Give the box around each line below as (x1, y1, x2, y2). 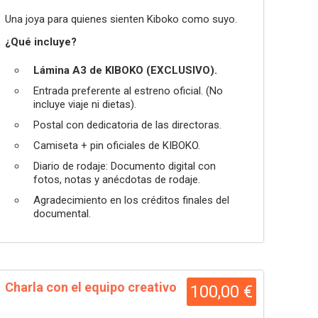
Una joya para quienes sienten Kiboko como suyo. (5, 13, 237, 26)
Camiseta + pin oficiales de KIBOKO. (33, 139, 200, 152)
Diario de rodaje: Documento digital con (33, 160, 216, 172)
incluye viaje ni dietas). (33, 98, 136, 111)
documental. (33, 207, 91, 220)
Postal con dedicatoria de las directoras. (33, 119, 221, 131)
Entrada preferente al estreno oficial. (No (33, 84, 223, 97)
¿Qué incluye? (5, 35, 79, 48)
